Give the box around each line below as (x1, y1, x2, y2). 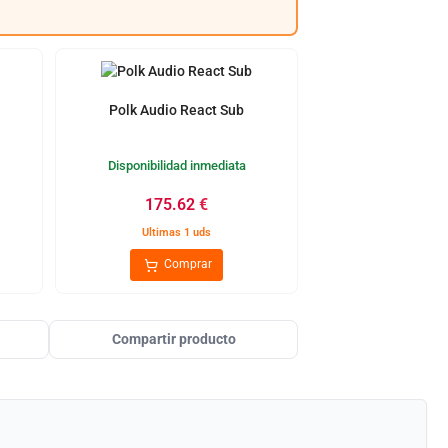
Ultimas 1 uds (142, 226, 212, 239)
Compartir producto (111, 331, 236, 347)
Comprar (161, 257, 213, 272)
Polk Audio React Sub (109, 102, 245, 118)
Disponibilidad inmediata (107, 158, 246, 173)
